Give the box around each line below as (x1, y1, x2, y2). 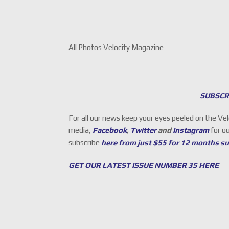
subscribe (68, 138, 102, 147)
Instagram (173, 126, 210, 135)
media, (68, 126, 91, 135)
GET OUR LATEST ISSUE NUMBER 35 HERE (68, 161, 219, 170)
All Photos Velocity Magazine (68, 43, 164, 52)
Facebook (93, 126, 127, 135)
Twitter (130, 126, 157, 135)
